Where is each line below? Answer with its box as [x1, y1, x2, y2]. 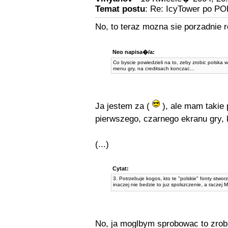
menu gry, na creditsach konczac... [113, 66, 194, 71]
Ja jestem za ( [95, 101, 152, 111]
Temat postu [95, 4, 145, 14]
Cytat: [112, 165, 129, 172]
